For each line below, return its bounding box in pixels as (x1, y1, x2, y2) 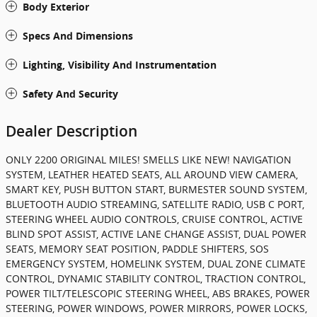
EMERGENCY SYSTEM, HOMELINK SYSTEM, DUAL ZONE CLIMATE (6, 257, 306, 271)
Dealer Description (6, 122, 137, 141)
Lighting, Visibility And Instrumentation (23, 58, 217, 72)
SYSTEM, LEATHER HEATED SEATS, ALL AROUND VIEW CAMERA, (6, 168, 298, 182)
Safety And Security (23, 87, 118, 101)
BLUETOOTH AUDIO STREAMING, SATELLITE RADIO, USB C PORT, (6, 197, 304, 212)
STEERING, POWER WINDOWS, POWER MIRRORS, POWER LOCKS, (6, 301, 307, 316)
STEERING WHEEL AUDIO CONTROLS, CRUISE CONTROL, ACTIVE (6, 212, 303, 226)
